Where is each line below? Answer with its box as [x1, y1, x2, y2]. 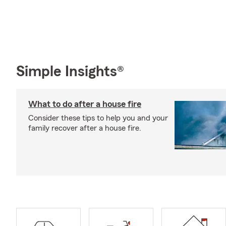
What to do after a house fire [28, 99, 141, 108]
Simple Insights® [16, 64, 124, 79]
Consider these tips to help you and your [28, 114, 168, 122]
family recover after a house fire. [28, 124, 141, 132]
